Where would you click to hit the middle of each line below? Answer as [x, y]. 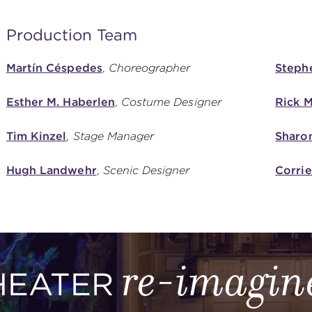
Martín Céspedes [54, 68]
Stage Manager [114, 136]
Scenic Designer [146, 170]
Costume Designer [171, 102]
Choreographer [149, 68]
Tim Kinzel [36, 136]
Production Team [71, 35]
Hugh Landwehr [51, 170]
